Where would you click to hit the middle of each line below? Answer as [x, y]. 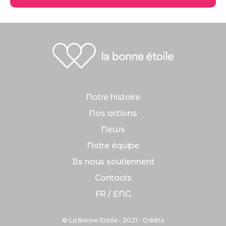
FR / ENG [113, 194]
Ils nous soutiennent [113, 161]
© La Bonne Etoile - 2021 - [102, 220]
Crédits [153, 220]
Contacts [113, 178]
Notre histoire [113, 97]
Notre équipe [113, 145]
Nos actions [113, 113]
